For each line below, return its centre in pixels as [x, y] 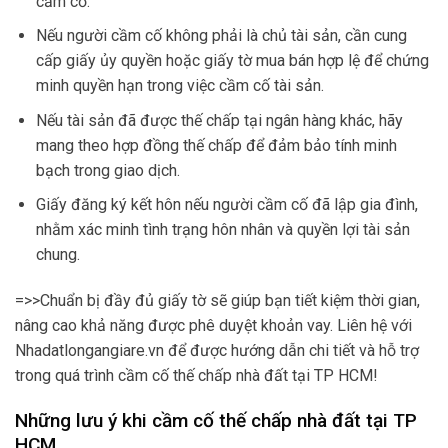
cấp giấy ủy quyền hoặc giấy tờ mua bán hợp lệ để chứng [232, 61]
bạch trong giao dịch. [107, 170]
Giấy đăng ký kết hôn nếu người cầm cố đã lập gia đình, [226, 205]
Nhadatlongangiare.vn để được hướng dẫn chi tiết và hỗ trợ [217, 351]
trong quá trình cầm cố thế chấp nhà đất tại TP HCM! [196, 376]
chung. [57, 255]
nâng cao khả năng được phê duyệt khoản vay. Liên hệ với [213, 326]
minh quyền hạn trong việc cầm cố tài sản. [179, 86]
